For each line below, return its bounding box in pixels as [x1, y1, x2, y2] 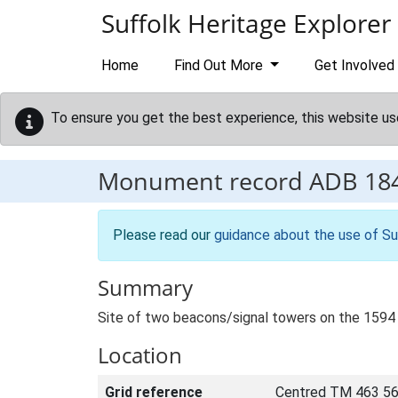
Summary [98, 273, 193, 302]
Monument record [98, 164, 309, 197]
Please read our [113, 227, 214, 243]
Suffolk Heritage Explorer [101, 6, 391, 40]
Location [98, 340, 182, 370]
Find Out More [174, 57, 267, 74]
